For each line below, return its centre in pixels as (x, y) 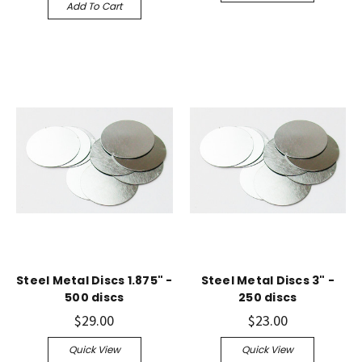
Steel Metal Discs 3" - (267, 281)
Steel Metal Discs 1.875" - (95, 281)
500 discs (95, 298)
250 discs (268, 298)
